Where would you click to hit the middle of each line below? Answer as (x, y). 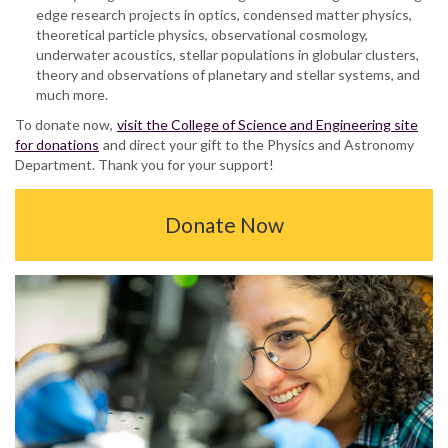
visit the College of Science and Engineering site (267, 124)
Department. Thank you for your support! (144, 164)
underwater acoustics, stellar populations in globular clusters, (227, 54)
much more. (72, 94)
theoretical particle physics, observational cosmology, (202, 34)
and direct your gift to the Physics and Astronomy (257, 144)
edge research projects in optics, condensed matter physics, (224, 14)
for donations (57, 144)
